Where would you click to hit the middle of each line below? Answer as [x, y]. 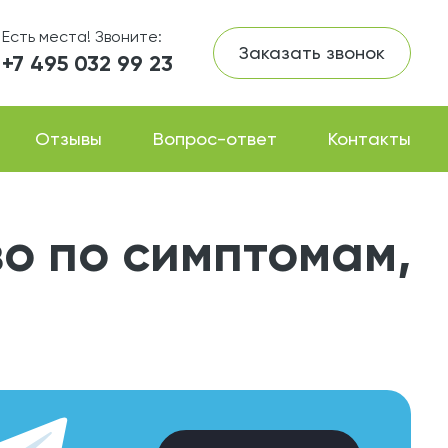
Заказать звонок [312, 52]
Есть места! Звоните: [82, 36]
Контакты [369, 138]
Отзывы [69, 138]
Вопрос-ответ [215, 138]
